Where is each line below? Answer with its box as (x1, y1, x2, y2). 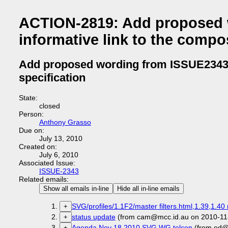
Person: (18, 110, 44, 118)
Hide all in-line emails (117, 185, 180, 192)
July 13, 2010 (39, 134, 82, 142)
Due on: (18, 126, 44, 134)
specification (18, 71, 85, 84)
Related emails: (18, 175, 69, 183)
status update (71, 213, 116, 221)
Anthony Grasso (39, 118, 91, 126)
